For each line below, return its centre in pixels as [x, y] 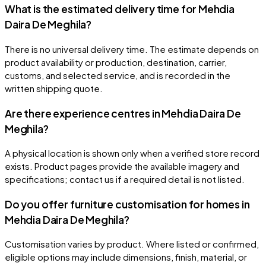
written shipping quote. [54, 88]
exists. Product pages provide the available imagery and [122, 166]
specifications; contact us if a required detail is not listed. [125, 179]
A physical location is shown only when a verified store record [132, 153]
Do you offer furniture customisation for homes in [127, 204]
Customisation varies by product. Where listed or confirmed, [132, 244]
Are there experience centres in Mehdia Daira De [123, 113]
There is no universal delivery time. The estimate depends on [132, 49]
